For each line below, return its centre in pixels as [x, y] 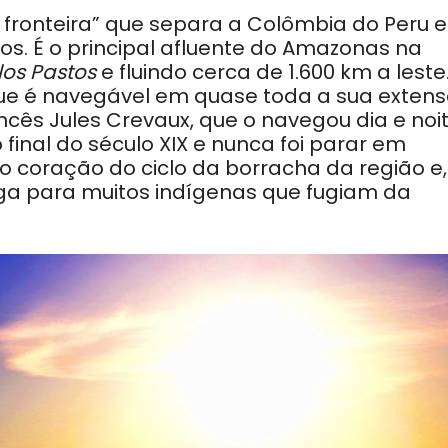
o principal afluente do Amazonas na [235, 48]
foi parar [326, 144]
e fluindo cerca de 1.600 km [239, 72]
